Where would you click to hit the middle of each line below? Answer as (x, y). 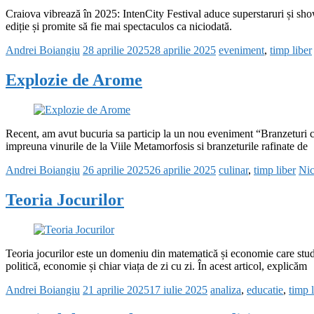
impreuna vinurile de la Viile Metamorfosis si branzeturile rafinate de (157, 146)
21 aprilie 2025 (116, 289)
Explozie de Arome (74, 80)
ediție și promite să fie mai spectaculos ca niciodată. (119, 27)
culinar (233, 170)
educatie (265, 289)
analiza (226, 289)
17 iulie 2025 (178, 289)
